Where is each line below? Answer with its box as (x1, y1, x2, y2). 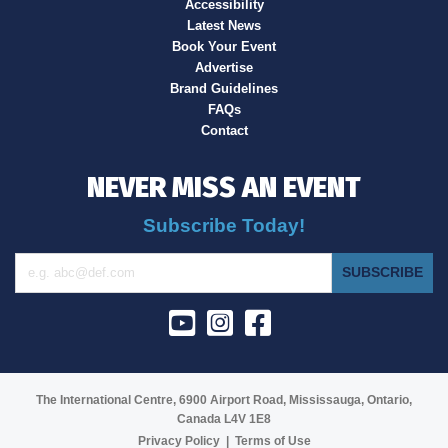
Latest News (187, 17, 261, 33)
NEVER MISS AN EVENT (87, 170, 361, 204)
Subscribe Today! (143, 215, 305, 237)
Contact (200, 122, 248, 138)
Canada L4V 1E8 (177, 412, 271, 426)
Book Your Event (172, 38, 276, 54)
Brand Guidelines (170, 80, 278, 96)
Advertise (195, 59, 253, 75)
